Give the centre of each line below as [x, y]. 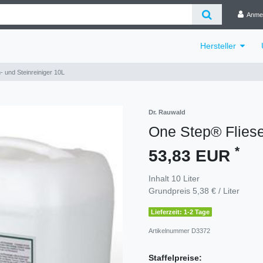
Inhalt [160, 178]
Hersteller [218, 45]
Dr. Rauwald [167, 112]
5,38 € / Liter [216, 190]
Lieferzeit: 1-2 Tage [181, 212]
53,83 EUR [192, 156]
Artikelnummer [170, 230]
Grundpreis [171, 190]
